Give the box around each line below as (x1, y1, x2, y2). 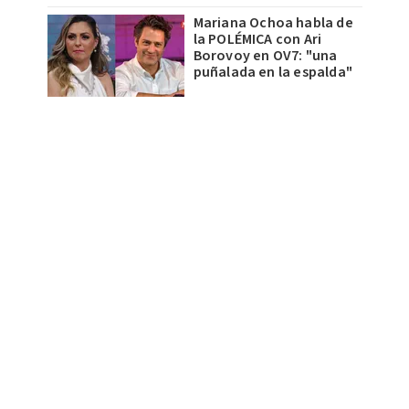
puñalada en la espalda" (193, 61, 353, 82)
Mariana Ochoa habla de (193, 12, 353, 33)
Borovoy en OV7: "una (193, 45, 338, 66)
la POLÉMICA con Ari (193, 28, 322, 49)
